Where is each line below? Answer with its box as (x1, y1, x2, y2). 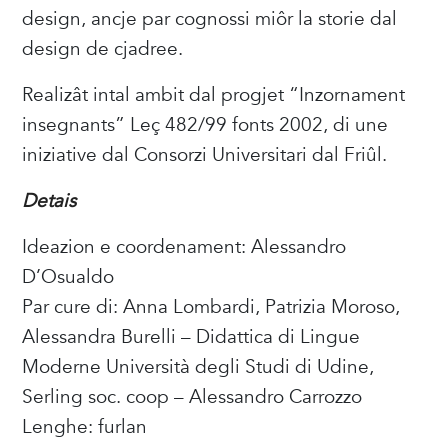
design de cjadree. (22, 36, 184, 63)
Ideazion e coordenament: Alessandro (22, 234, 347, 261)
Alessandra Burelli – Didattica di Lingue (22, 324, 361, 351)
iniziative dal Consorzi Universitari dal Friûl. (22, 142, 388, 169)
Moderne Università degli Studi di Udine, (22, 354, 375, 381)
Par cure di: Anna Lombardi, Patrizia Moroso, (22, 294, 401, 321)
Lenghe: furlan (22, 414, 148, 441)
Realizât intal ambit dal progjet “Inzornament (22, 82, 406, 109)
